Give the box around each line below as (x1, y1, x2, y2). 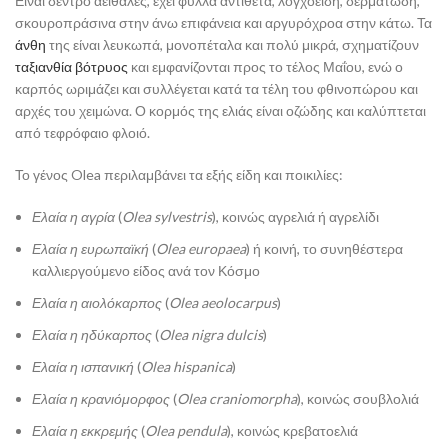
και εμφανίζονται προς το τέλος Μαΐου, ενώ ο (128, 58, 403, 76)
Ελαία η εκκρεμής (32, 422, 138, 440)
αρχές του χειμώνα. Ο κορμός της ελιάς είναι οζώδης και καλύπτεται (15, 102, 426, 120)
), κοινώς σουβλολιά (297, 390, 419, 408)
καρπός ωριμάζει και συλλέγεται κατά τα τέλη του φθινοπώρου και (15, 80, 418, 98)
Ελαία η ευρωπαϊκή (32, 240, 149, 258)
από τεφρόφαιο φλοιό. (15, 124, 150, 142)
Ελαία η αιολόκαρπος (32, 294, 162, 312)
